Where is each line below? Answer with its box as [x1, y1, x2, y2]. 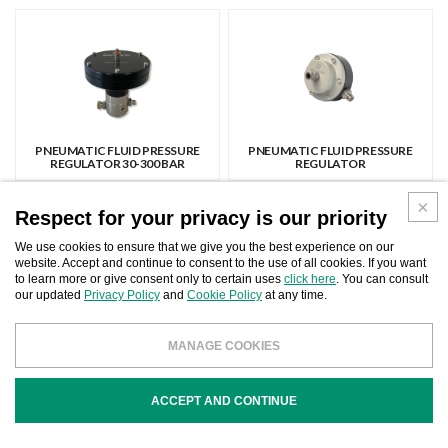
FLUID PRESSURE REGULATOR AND [234, 323, 427, 338]
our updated [15, 288, 84, 302]
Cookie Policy [187, 288, 262, 302]
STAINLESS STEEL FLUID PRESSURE [22, 323, 213, 338]
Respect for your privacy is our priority [15, 207, 387, 229]
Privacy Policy [84, 288, 160, 302]
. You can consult [336, 272, 428, 286]
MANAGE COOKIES [168, 338, 280, 353]
